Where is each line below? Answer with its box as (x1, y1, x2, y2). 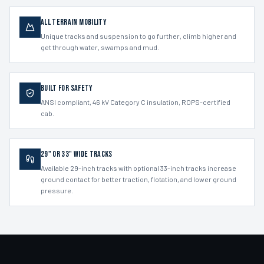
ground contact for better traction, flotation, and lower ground (41, 175, 236, 183)
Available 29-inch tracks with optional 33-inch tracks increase (41, 164, 236, 172)
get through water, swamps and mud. (41, 43, 159, 51)
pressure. (41, 186, 73, 194)
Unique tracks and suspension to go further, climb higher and (41, 32, 236, 40)
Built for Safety (41, 83, 93, 93)
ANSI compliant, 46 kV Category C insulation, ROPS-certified (41, 98, 230, 106)
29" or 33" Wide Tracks (41, 149, 113, 159)
